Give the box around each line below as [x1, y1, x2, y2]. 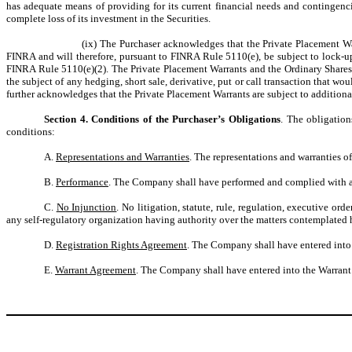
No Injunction [56, 201, 117, 213]
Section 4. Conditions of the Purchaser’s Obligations [44, 113, 280, 125]
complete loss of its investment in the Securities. [6, 13, 211, 24]
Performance [56, 176, 108, 188]
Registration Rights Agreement [56, 239, 187, 251]
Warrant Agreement [55, 264, 136, 276]
